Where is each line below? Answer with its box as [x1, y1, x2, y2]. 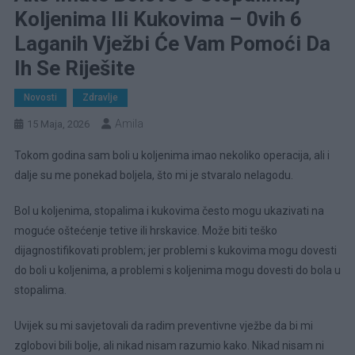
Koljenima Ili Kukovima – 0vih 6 [13, 7, 302, 32]
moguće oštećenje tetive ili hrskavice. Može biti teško [13, 224, 277, 238]
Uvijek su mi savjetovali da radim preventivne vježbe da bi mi [13, 319, 313, 333]
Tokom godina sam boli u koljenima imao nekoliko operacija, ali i [13, 149, 330, 162]
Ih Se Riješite [13, 56, 135, 81]
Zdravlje [82, 92, 118, 104]
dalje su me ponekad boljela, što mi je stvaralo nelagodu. [13, 169, 293, 182]
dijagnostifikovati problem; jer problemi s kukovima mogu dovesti [13, 244, 337, 258]
